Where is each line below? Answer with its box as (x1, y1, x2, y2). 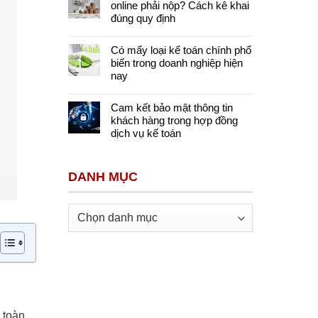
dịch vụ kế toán (111, 127, 181, 139)
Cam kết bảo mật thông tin (111, 102, 233, 114)
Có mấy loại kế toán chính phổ (111, 44, 251, 56)
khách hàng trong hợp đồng (111, 114, 238, 126)
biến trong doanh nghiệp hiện (111, 57, 243, 69)
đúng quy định (111, 12, 175, 24)
